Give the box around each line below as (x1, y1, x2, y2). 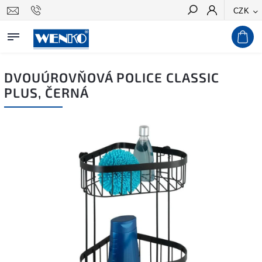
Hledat (221, 26, 249, 36)
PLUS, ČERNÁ (4, 85, 89, 101)
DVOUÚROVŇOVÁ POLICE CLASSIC (4, 70, 219, 85)
